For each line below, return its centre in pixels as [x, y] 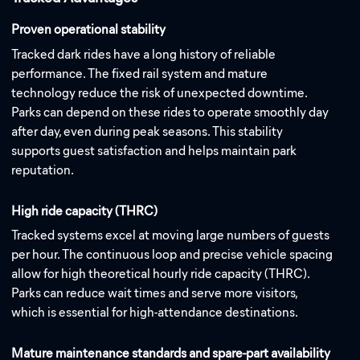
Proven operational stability [89, 30]
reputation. [43, 170]
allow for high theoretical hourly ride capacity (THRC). [161, 274]
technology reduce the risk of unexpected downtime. [160, 92]
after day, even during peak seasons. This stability [147, 131]
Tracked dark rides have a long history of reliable [144, 54]
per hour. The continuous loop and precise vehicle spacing [172, 255]
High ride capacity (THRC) [85, 211]
